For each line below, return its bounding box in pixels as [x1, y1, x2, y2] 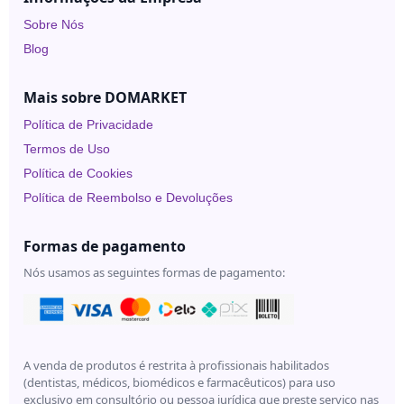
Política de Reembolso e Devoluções [23, 189, 233, 205]
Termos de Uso [23, 141, 110, 156]
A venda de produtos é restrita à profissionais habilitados [23, 357, 329, 374]
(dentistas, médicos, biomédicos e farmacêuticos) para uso [23, 374, 335, 391]
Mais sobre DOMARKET [23, 87, 187, 107]
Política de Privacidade [23, 116, 153, 132]
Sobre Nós [23, 16, 84, 32]
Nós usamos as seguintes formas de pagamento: [23, 263, 285, 280]
